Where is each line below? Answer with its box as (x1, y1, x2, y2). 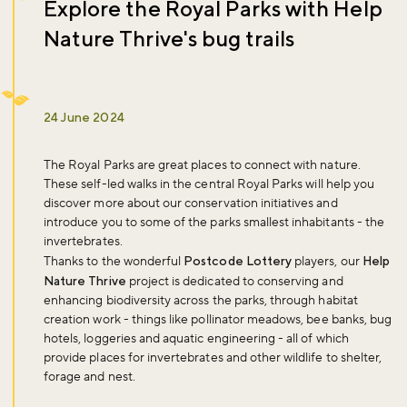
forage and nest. (44, 368, 135, 385)
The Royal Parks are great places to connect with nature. (44, 156, 361, 174)
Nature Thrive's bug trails (44, 25, 295, 51)
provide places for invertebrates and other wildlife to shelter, (44, 349, 382, 366)
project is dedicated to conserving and (125, 273, 343, 290)
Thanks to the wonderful (44, 253, 184, 270)
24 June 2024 (44, 109, 124, 124)
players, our (292, 253, 362, 270)
